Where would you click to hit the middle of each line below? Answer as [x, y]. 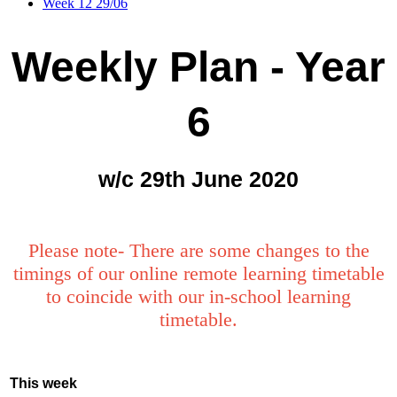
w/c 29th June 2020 [198, 179]
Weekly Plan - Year [198, 67]
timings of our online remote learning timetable [198, 274]
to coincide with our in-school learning [198, 297]
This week [43, 384]
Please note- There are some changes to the [198, 251]
